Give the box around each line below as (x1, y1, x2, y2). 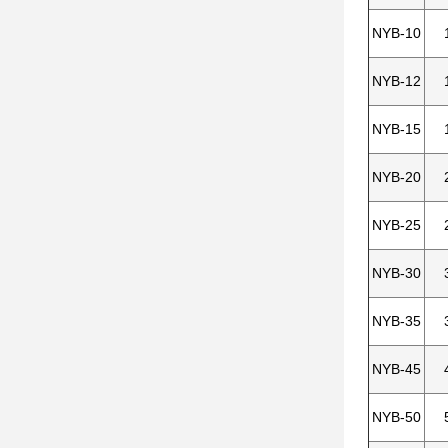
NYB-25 (372, 217, 421, 233)
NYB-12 (372, 73, 421, 89)
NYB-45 (372, 361, 421, 377)
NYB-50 (372, 409, 421, 425)
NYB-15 (372, 121, 421, 137)
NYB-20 (372, 169, 421, 185)
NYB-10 (372, 25, 421, 41)
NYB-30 (372, 265, 421, 281)
